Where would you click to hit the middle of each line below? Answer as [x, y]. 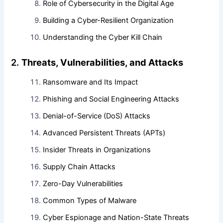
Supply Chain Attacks [79, 167]
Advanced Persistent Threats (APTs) [104, 133]
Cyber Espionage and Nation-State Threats [116, 217]
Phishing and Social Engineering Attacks [111, 99]
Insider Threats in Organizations [97, 150]
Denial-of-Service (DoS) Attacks [97, 116]
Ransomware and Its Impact [91, 82]
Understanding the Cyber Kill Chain [103, 37]
